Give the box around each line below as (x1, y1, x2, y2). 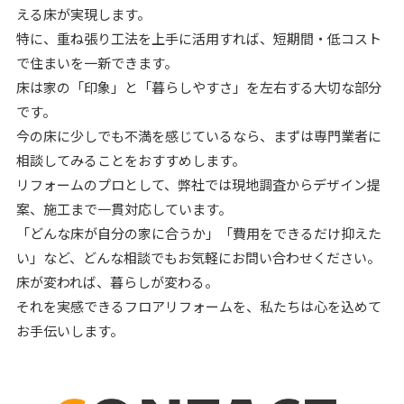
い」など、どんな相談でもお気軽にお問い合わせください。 (15, 247, 381, 267)
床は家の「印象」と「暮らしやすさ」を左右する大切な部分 (15, 77, 381, 96)
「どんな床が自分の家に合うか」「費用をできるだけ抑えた (15, 223, 381, 243)
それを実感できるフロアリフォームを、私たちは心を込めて (15, 296, 381, 316)
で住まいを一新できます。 (15, 52, 178, 72)
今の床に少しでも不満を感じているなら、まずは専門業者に (15, 125, 381, 145)
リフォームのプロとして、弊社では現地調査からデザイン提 (15, 174, 381, 194)
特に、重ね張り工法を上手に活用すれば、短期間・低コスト (15, 28, 381, 48)
